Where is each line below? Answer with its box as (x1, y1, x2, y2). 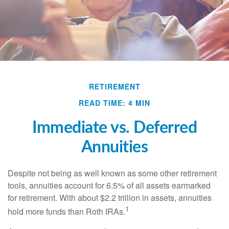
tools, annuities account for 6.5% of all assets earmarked (8, 179, 211, 191)
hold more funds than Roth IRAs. (8, 205, 125, 218)
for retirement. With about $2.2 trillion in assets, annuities (8, 192, 212, 203)
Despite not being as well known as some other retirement (8, 167, 217, 179)
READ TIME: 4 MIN (79, 98, 150, 108)
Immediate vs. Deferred (32, 120, 197, 136)
